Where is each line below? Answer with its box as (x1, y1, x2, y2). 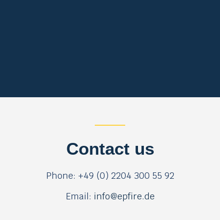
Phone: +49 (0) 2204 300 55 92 (46, 170, 174, 182)
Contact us (66, 139, 154, 159)
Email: (65, 191, 94, 202)
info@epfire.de (93, 191, 155, 202)
